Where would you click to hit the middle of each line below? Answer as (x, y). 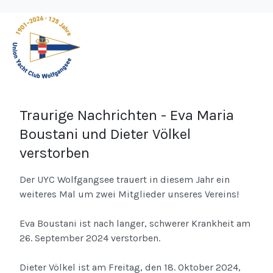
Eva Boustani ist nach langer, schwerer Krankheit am (135, 224)
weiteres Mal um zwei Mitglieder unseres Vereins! (129, 194)
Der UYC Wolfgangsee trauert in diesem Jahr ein (125, 180)
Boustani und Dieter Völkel (105, 134)
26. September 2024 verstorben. (90, 238)
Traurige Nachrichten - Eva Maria (127, 115)
